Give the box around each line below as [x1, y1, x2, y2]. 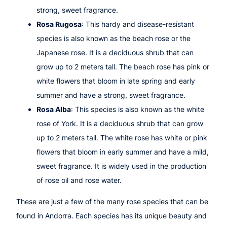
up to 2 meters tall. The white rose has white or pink [36, 133, 207, 142]
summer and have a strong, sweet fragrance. [36, 90, 185, 99]
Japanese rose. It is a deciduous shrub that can [36, 48, 194, 57]
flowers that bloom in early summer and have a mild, [36, 147, 209, 156]
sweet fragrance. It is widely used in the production [36, 161, 206, 170]
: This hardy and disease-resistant [82, 19, 194, 28]
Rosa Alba [36, 104, 71, 113]
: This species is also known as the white [71, 104, 204, 113]
